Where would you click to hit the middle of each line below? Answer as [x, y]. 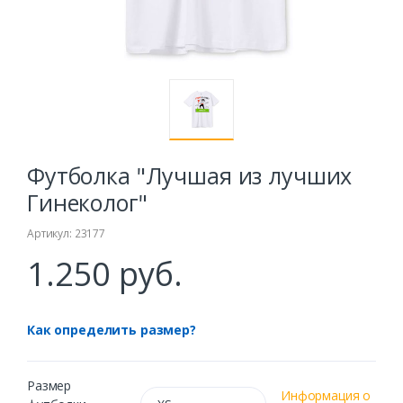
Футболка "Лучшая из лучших [190, 176]
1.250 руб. [105, 274]
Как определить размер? [112, 330]
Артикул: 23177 [66, 234]
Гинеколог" [87, 203]
